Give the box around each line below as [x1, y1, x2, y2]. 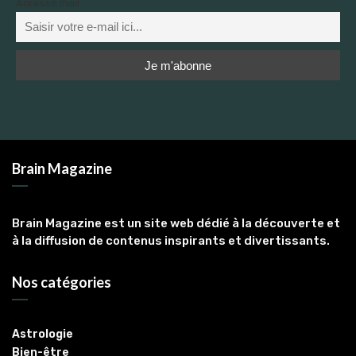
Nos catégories [12, 273, 111, 292]
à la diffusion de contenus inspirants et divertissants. [12, 234, 330, 249]
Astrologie [12, 327, 73, 342]
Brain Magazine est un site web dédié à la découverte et [12, 216, 340, 231]
